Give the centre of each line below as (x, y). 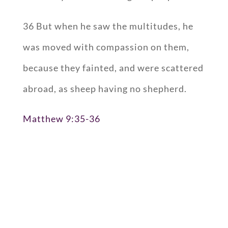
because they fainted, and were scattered (113, 68)
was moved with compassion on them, (106, 47)
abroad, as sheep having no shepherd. (105, 89)
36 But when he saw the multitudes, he (108, 26)
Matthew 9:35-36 (61, 119)
